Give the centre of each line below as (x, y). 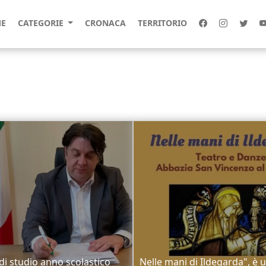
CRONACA (105, 23)
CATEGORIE (42, 23)
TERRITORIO (162, 23)
